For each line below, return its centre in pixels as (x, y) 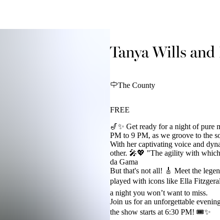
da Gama (124, 162)
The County (137, 85)
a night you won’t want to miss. (159, 192)
